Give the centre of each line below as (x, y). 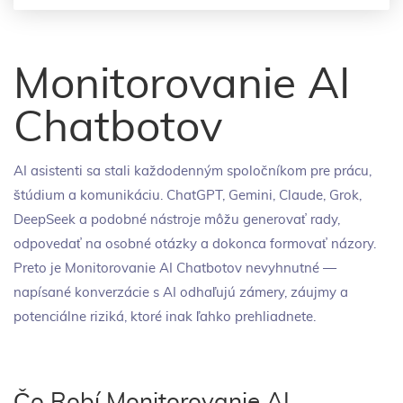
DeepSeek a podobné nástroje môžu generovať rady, (177, 220)
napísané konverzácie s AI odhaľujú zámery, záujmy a (181, 293)
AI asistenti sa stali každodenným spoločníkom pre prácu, (193, 171)
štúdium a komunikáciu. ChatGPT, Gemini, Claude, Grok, (188, 196)
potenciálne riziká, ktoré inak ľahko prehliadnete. (165, 317)
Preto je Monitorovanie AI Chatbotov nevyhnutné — (175, 269)
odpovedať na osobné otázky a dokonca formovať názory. (195, 244)
